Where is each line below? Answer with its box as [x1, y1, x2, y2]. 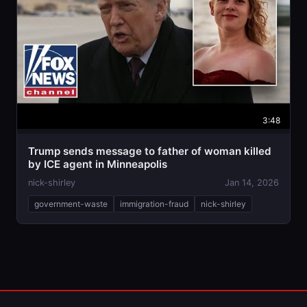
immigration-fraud [120, 198, 188, 209]
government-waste [34, 198, 108, 209]
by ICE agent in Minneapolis [28, 157, 167, 171]
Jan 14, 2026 [225, 177, 279, 188]
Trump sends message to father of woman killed [28, 144, 271, 158]
